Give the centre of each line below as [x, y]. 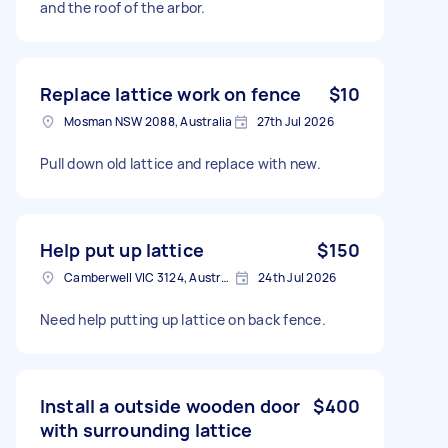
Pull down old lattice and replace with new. [180, 163]
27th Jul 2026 [295, 121]
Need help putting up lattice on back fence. [183, 319]
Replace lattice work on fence [171, 93]
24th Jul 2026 [297, 277]
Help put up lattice [122, 249]
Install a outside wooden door [170, 405]
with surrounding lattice [146, 429]
